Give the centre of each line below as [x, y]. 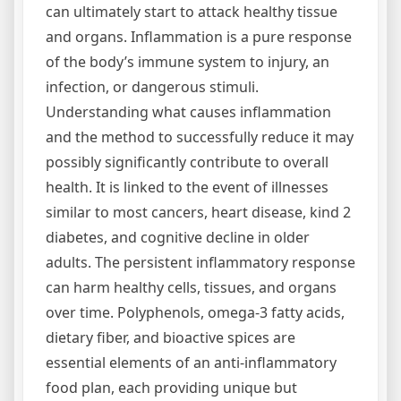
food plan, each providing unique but [171, 388]
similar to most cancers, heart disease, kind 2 [198, 212]
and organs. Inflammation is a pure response [199, 37]
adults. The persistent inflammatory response [200, 262]
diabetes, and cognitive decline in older [178, 237]
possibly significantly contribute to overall [187, 162]
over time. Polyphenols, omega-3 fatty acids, [195, 312]
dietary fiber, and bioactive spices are [171, 337]
